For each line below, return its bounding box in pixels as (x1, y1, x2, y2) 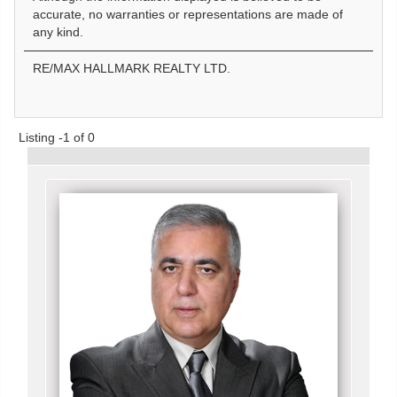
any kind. (33, 25, 83, 39)
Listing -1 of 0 (19, 129, 95, 144)
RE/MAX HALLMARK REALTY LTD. (33, 61, 230, 75)
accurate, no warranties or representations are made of (33, 7, 343, 21)
